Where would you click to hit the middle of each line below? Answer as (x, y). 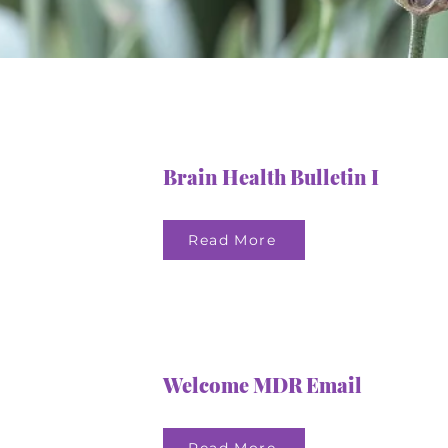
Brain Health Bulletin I (271, 176)
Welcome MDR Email (263, 384)
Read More (232, 240)
